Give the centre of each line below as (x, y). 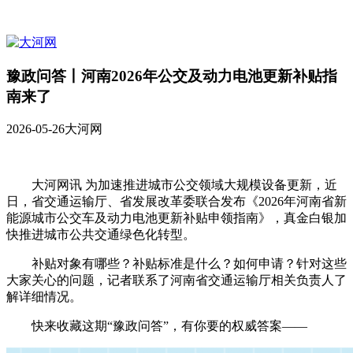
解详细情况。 (44, 297)
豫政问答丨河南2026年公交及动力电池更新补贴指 (172, 76)
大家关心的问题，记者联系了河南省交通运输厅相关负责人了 (176, 281)
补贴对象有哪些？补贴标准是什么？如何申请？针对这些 (189, 264)
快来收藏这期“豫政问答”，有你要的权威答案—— (169, 326)
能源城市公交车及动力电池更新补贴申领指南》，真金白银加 (176, 218)
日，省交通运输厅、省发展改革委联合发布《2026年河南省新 (176, 202)
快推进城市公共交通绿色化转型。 (101, 235)
